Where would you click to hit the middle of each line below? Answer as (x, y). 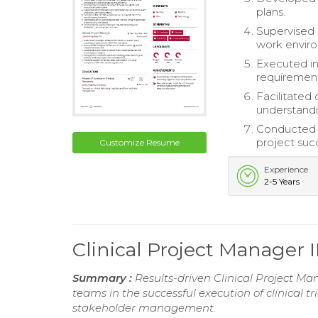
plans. (271, 12)
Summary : (104, 278)
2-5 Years (282, 181)
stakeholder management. (144, 308)
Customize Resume (140, 142)
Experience (286, 169)
